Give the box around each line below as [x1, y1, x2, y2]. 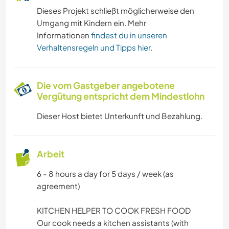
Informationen [37, 30, 91, 40]
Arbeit [37, 148, 64, 159]
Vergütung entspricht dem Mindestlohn [37, 90, 204, 102]
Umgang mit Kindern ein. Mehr [37, 17, 146, 28]
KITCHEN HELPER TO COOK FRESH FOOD [37, 205, 191, 215]
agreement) [37, 180, 80, 191]
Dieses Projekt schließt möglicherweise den [37, 5, 194, 15]
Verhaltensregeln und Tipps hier [37, 42, 150, 52]
